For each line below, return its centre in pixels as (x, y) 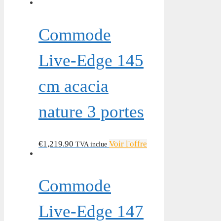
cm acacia (74, 86)
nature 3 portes (91, 112)
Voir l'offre (128, 144)
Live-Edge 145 (91, 61)
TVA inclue (91, 144)
